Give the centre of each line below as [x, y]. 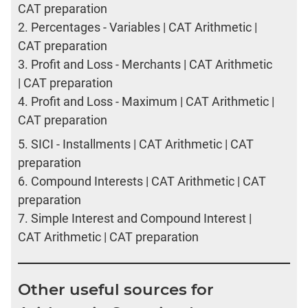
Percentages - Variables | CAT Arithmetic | [144, 27]
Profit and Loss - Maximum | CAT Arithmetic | [153, 102]
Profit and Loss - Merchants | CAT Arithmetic [152, 65]
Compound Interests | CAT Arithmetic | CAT [148, 181]
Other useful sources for [116, 290]
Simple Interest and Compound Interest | [141, 219]
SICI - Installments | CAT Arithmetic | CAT [142, 144]
